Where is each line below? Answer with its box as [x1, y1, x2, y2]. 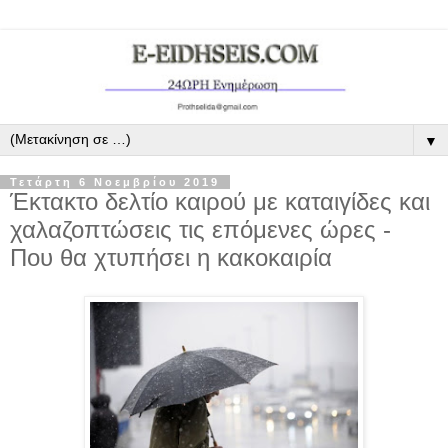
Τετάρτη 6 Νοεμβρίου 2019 [10, 176, 220, 188]
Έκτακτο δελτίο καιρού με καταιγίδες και [10, 188, 430, 215]
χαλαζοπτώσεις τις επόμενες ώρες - [10, 216, 391, 243]
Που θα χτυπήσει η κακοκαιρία [10, 244, 332, 271]
